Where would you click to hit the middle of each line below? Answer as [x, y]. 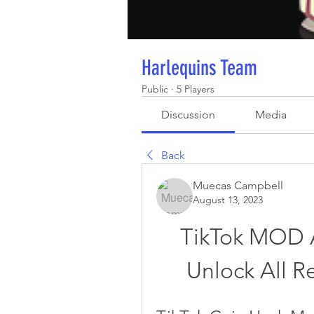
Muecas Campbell [238, 185]
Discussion [189, 115]
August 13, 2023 [228, 200]
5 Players [196, 89]
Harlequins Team [199, 68]
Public [155, 89]
